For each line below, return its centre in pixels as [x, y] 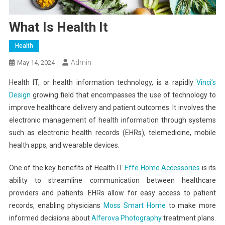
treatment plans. [189, 218]
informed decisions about [50, 218]
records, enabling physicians [56, 206]
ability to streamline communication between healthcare [113, 181]
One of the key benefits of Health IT [67, 168]
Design [20, 95]
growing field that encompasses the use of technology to [123, 95]
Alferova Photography [127, 218]
